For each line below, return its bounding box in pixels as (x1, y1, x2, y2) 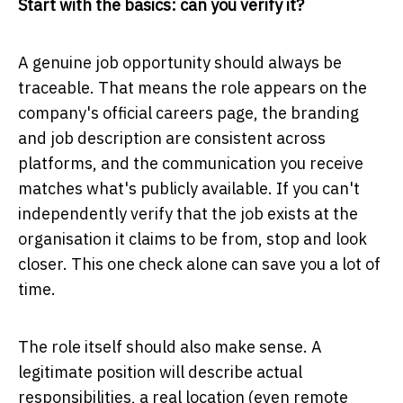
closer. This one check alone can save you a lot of (18, 253, 381, 274)
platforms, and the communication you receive (18, 152, 363, 174)
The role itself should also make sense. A (18, 336, 322, 357)
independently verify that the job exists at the (18, 202, 358, 224)
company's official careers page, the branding (18, 102, 359, 123)
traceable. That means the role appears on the (18, 76, 367, 98)
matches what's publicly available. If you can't (18, 177, 360, 199)
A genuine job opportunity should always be (18, 51, 342, 73)
